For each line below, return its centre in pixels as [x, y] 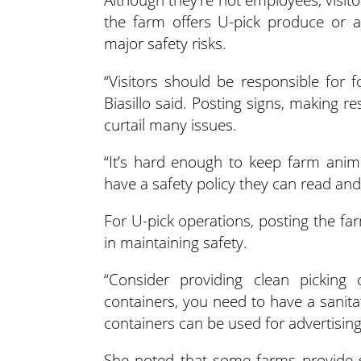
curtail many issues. [170, 124]
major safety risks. [165, 44]
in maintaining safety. [175, 242]
